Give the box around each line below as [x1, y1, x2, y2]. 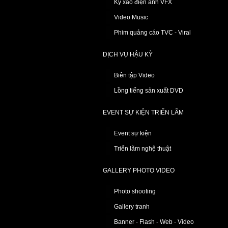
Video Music [114, 14, 148, 21]
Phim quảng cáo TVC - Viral [114, 29, 191, 36]
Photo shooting [114, 188, 156, 195]
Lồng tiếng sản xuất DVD [114, 87, 183, 94]
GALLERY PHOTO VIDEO [103, 167, 175, 174]
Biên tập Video [114, 72, 155, 79]
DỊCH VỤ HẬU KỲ [103, 51, 153, 58]
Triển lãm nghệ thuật [114, 145, 171, 152]
